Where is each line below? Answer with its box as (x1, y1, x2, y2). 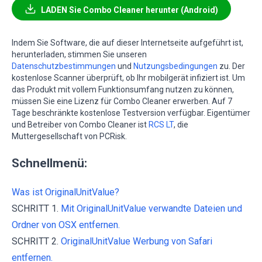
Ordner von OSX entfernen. (12, 219, 120, 231)
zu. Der (218, 61, 245, 71)
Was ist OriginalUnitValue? (12, 187, 119, 198)
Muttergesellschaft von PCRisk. (12, 132, 127, 142)
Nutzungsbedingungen (133, 61, 218, 71)
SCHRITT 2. (12, 236, 61, 247)
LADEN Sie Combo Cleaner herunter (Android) (41, 5, 218, 15)
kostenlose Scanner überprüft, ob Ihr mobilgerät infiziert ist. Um (12, 73, 245, 83)
